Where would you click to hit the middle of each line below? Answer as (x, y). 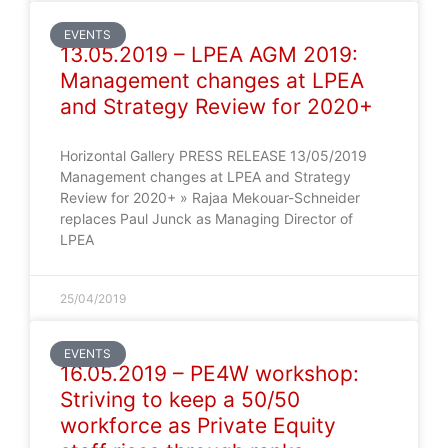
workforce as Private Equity (198, 425)
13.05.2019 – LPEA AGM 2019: (209, 54)
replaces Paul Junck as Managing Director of (206, 218)
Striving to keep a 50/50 (180, 399)
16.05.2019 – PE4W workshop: (209, 373)
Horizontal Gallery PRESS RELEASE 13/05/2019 (213, 155)
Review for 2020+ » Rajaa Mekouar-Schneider (210, 197)
